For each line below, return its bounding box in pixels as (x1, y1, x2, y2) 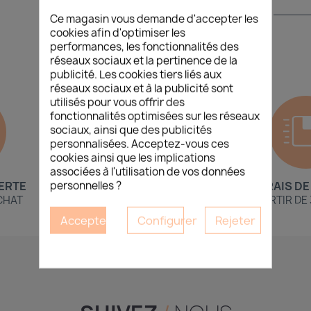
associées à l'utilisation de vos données (50, 164, 245, 179)
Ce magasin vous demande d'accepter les (50, 11, 258, 26)
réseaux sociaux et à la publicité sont (50, 81, 233, 96)
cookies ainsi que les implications (50, 150, 215, 165)
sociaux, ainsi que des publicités (50, 122, 212, 137)
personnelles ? (50, 178, 121, 193)
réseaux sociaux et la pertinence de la (50, 53, 237, 68)
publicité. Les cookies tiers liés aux (50, 67, 221, 82)
